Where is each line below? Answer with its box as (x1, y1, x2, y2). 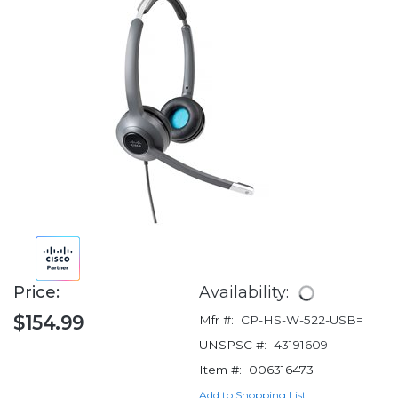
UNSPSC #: (199, 338, 267, 353)
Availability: (199, 283, 293, 302)
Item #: (199, 362, 242, 378)
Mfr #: (199, 313, 234, 328)
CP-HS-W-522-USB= (241, 313, 363, 328)
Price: (13, 283, 64, 303)
